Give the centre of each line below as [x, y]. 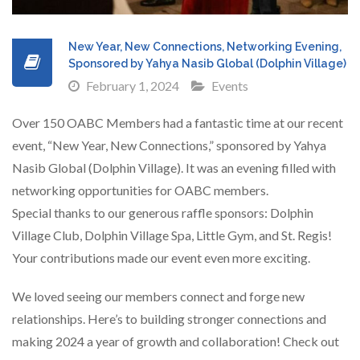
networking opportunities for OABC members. [140, 190]
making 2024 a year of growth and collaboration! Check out [176, 341]
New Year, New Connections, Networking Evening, [205, 47]
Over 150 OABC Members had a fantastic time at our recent [178, 123]
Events [230, 86]
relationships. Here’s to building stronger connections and [169, 319]
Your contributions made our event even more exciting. [161, 258]
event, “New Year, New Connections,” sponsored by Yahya [169, 145]
